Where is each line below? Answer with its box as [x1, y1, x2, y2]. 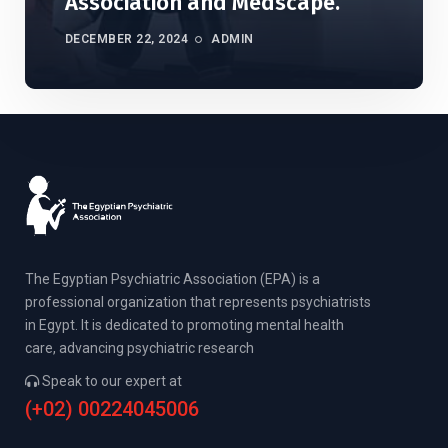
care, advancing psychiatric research [25, 340, 254, 357]
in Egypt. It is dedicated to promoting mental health [25, 317, 344, 334]
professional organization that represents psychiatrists [25, 294, 371, 311]
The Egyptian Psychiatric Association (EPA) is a [25, 271, 320, 288]
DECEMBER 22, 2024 [65, 32, 189, 46]
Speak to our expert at [39, 373, 182, 390]
